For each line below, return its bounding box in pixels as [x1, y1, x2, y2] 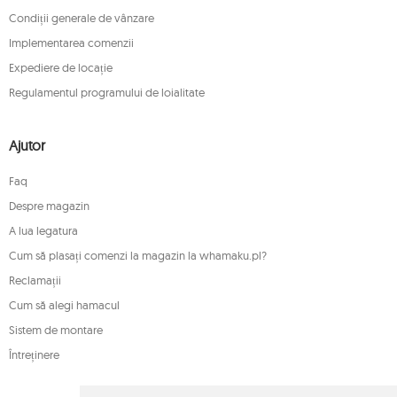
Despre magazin [9, 198, 90, 213]
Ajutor [9, 136, 46, 154]
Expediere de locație [9, 60, 113, 74]
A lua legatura [9, 223, 78, 237]
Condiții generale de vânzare [9, 11, 154, 25]
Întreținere [9, 347, 59, 362]
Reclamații [9, 273, 61, 287]
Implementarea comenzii [9, 35, 134, 50]
